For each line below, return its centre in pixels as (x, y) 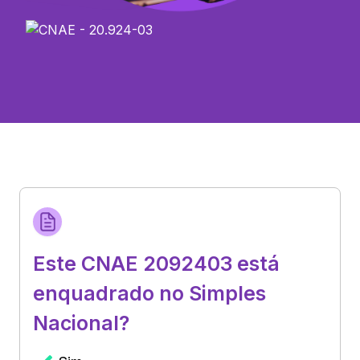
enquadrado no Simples (149, 293)
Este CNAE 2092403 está (156, 263)
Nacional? (81, 323)
